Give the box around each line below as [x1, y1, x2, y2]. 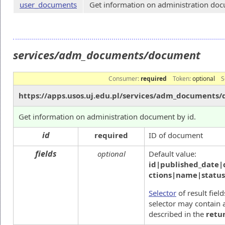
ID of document [149, 130, 203, 140]
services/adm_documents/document [13, 47, 203, 62]
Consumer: [108, 74, 141, 83]
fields [35, 148, 57, 159]
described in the [149, 208, 206, 219]
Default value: [149, 148, 196, 159]
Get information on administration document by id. [19, 111, 196, 122]
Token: [173, 74, 192, 83]
